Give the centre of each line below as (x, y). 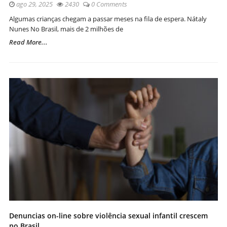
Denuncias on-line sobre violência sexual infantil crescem (108, 215)
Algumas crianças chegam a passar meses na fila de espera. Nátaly (108, 18)
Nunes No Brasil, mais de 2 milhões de (66, 29)
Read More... (28, 42)
